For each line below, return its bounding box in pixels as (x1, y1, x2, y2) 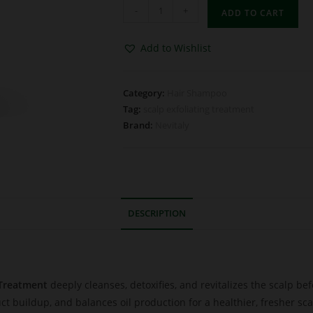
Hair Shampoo (167, 87, 227, 99)
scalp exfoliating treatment (143, 103, 254, 115)
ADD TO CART (221, 7, 284, 19)
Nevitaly (155, 119, 189, 131)
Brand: (123, 119, 155, 131)
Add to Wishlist (140, 41, 211, 54)
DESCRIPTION (127, 207, 186, 219)
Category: (123, 87, 167, 99)
